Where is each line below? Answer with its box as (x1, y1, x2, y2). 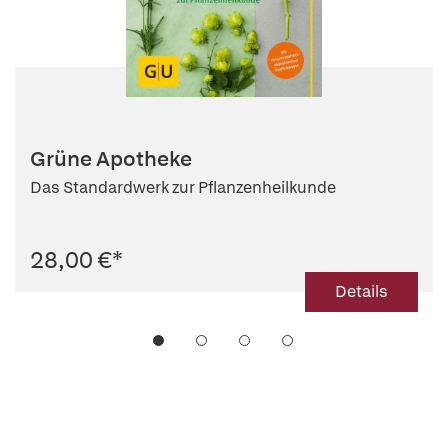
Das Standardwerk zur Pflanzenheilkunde (30, 176, 336, 198)
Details (335, 280, 388, 302)
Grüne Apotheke (30, 144, 192, 172)
